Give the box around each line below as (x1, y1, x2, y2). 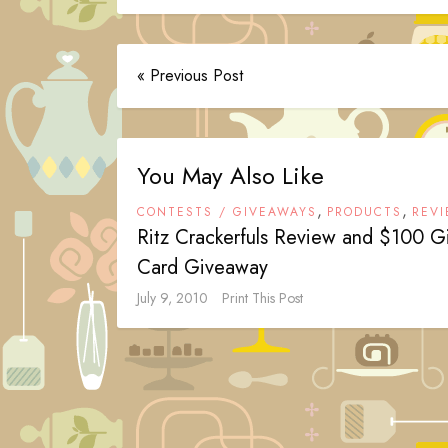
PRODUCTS (327, 203, 402, 221)
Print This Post (222, 288, 303, 308)
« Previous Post (137, 64, 243, 87)
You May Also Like (137, 158, 324, 193)
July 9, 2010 (137, 288, 208, 308)
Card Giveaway (137, 253, 268, 282)
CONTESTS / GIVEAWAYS (137, 203, 317, 221)
